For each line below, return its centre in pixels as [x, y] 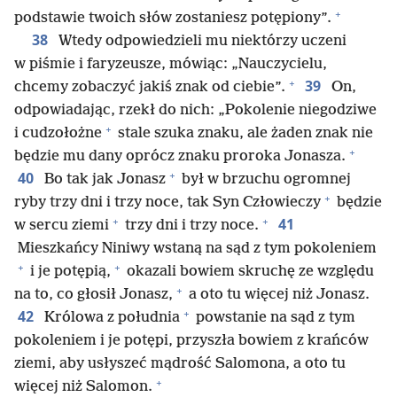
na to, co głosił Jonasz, [93, 295]
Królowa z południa [110, 318]
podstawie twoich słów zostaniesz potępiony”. [173, 18]
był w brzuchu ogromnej [265, 179]
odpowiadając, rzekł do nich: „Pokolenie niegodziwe [195, 110]
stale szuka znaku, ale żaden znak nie [244, 133]
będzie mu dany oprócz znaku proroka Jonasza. [180, 156]
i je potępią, [69, 272]
